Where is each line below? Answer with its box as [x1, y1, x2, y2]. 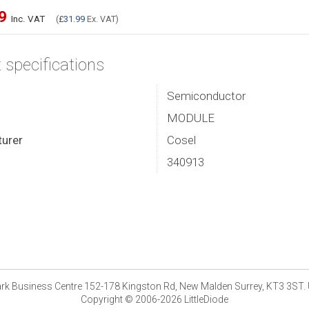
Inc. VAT [11, 14, 45, 24]
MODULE [167, 111, 215, 125]
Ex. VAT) [85, 14, 119, 24]
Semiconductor [167, 89, 246, 103]
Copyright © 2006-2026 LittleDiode [80, 294, 228, 305]
